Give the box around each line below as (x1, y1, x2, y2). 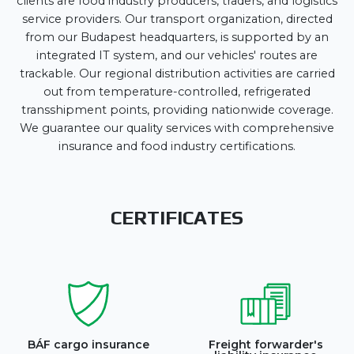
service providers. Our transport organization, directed (21, 12, 333, 26)
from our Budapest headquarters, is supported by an (25, 30, 329, 44)
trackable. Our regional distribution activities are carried (19, 66, 335, 81)
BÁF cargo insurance (28, 337, 149, 352)
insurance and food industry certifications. (58, 139, 296, 153)
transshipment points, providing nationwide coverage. (21, 103, 333, 117)
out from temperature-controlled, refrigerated (43, 85, 311, 99)
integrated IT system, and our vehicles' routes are (36, 48, 318, 62)
